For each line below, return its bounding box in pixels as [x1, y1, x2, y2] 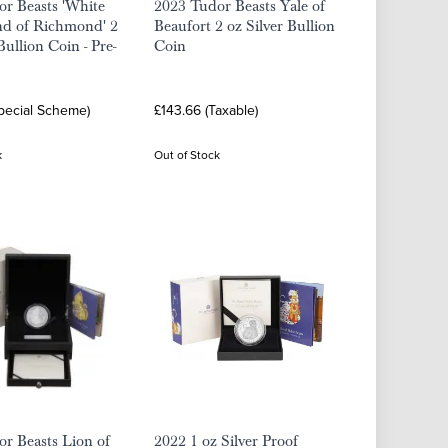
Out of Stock [154, 146, 220, 163]
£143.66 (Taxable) [154, 100, 258, 120]
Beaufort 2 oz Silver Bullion [154, 16, 335, 36]
